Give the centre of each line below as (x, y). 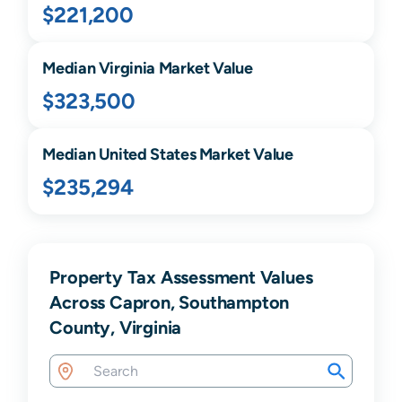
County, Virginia (116, 328)
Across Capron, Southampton (170, 302)
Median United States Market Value (168, 154)
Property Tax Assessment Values (181, 277)
